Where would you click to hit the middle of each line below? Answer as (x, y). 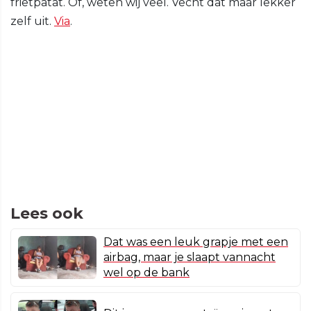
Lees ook (47, 214)
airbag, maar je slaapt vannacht (190, 258)
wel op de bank (146, 273)
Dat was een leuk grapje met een (196, 242)
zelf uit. (32, 22)
